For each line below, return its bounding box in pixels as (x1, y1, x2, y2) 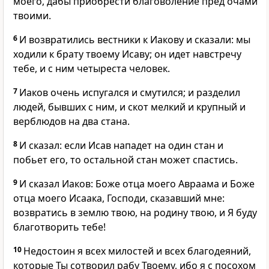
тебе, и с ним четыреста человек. (13, 62, 170, 76)
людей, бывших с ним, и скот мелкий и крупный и (13, 100, 246, 114)
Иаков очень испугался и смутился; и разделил (19, 86, 240, 100)
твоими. (13, 9, 51, 23)
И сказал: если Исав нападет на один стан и (19, 139, 223, 153)
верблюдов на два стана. (13, 115, 130, 128)
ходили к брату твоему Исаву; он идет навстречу (13, 47, 241, 61)
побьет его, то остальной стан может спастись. (13, 153, 238, 167)
